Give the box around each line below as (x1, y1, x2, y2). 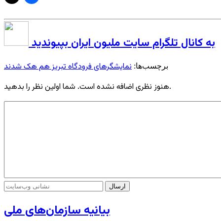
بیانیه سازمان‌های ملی (4, 201, 110, 220)
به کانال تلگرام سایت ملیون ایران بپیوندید (32, 34, 215, 52)
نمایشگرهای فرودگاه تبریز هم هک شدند (4, 61, 132, 74)
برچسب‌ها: (132, 62, 168, 71)
